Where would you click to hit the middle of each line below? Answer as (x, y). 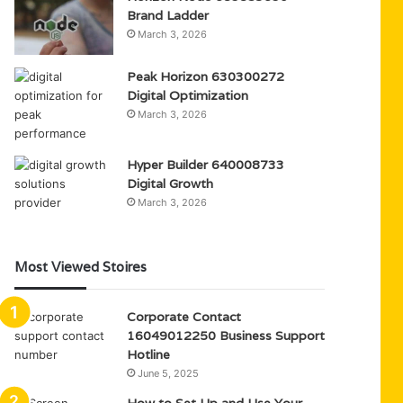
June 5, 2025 (169, 373)
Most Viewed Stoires (81, 267)
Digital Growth (170, 184)
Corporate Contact (184, 317)
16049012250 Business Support (226, 336)
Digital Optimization (188, 95)
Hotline (149, 354)
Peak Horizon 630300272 (206, 76)
